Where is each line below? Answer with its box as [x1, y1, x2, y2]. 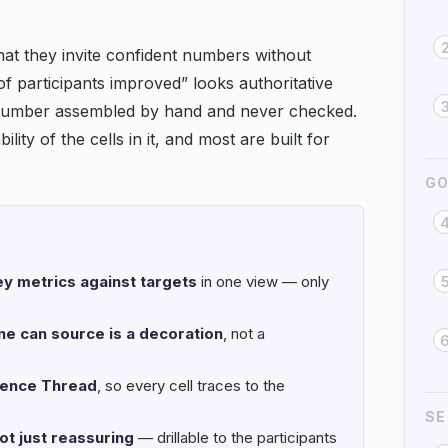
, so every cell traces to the [97, 376, 285, 395]
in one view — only [197, 272, 329, 291]
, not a [223, 324, 265, 343]
